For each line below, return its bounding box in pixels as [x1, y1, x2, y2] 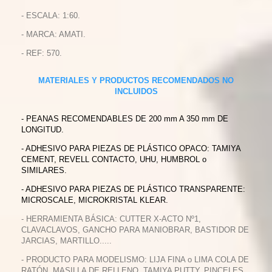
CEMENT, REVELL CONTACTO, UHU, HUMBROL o [21, 155, 206, 164]
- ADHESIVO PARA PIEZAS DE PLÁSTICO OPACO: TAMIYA [21, 144, 240, 153]
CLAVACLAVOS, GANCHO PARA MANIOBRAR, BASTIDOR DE [21, 225, 249, 234]
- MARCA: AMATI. [21, 30, 86, 39]
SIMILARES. [21, 166, 67, 175]
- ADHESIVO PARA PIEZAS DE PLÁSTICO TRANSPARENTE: [21, 185, 245, 194]
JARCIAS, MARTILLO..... [21, 236, 112, 245]
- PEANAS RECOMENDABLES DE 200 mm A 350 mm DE [21, 114, 228, 123]
